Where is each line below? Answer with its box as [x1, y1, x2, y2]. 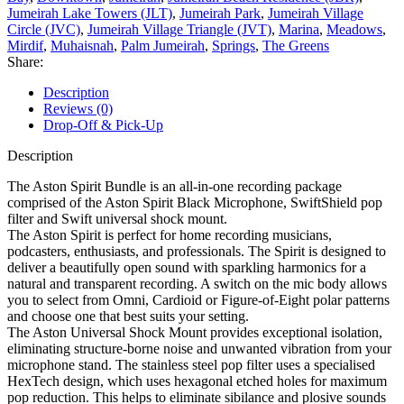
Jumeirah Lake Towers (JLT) [7, 5, 172, 21]
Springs [212, 37, 255, 53]
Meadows [326, 21, 382, 37]
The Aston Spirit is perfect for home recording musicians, [7, 226, 332, 243]
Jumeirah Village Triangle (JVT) [87, 21, 271, 37]
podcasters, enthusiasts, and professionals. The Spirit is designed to [7, 243, 386, 259]
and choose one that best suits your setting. [7, 308, 249, 324]
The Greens [262, 37, 329, 53]
